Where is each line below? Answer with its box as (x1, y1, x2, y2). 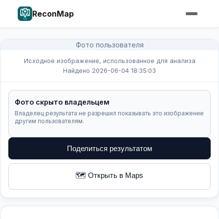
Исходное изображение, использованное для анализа (23, 57, 196, 65)
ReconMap (32, 8, 74, 19)
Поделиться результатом (67, 144, 152, 153)
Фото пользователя (75, 41, 144, 49)
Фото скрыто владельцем (15, 98, 109, 106)
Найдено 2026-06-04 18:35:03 (63, 67, 156, 74)
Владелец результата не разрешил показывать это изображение (15, 109, 204, 117)
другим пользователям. (15, 117, 84, 125)
